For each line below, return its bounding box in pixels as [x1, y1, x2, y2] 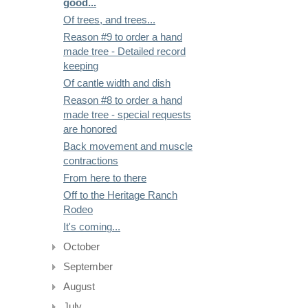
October [63, 241, 100, 253]
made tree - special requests [63, 109, 192, 121]
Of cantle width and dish [63, 78, 171, 89]
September [63, 261, 113, 273]
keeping [63, 60, 99, 72]
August [63, 281, 96, 293]
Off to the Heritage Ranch [63, 190, 178, 201]
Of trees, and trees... [63, 14, 156, 26]
